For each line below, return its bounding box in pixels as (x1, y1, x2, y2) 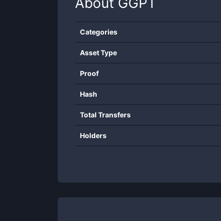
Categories (80, 28, 117, 36)
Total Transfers (80, 110, 131, 119)
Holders (80, 131, 107, 140)
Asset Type (80, 48, 117, 57)
